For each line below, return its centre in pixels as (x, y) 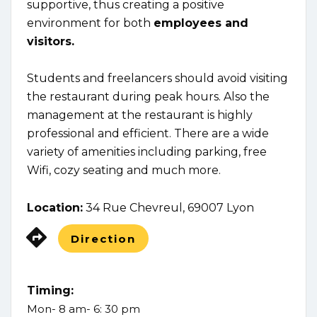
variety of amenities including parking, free (147, 151)
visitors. (51, 41)
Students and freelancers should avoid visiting (157, 78)
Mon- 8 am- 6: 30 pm (83, 309)
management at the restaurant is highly (140, 115)
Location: (55, 207)
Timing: (50, 290)
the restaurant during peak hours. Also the (148, 96)
